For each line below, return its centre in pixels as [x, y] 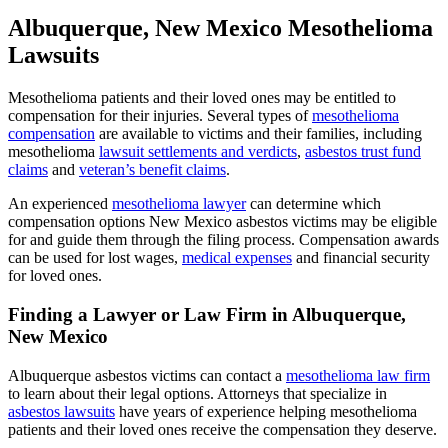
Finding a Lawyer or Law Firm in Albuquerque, [207, 314]
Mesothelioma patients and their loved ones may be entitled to [202, 98]
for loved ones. [55, 276]
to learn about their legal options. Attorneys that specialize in [197, 393]
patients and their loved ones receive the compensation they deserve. [222, 429]
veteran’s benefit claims [152, 170]
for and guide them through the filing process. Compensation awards [223, 240]
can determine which [313, 204]
